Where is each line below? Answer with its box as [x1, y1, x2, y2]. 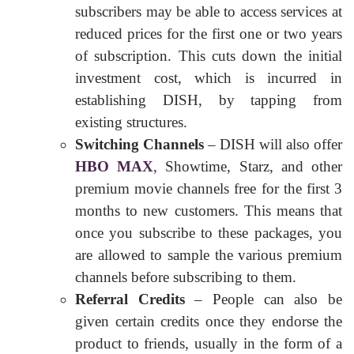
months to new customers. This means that [75, 201, 342, 219]
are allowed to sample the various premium [75, 246, 342, 263]
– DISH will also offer [204, 135, 342, 153]
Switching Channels [75, 135, 204, 153]
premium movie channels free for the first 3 [75, 179, 342, 197]
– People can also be [184, 290, 343, 307]
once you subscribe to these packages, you [75, 224, 342, 241]
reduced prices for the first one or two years [75, 24, 342, 42]
